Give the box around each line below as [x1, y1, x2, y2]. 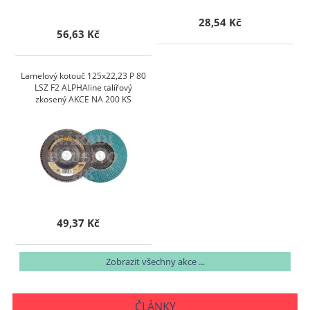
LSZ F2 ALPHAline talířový [35, 82, 133, 94]
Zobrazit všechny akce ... [105, 255, 205, 268]
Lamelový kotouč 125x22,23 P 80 [21, 70, 147, 82]
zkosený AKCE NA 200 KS [35, 93, 132, 106]
